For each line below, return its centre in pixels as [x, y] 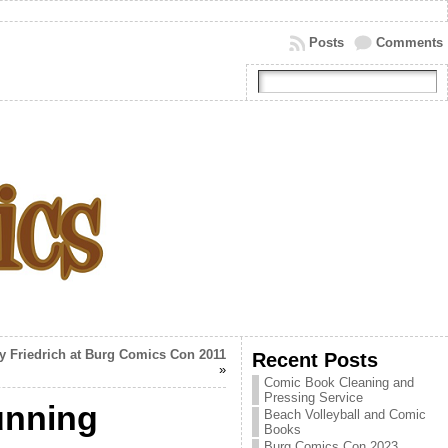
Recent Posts [314, 359]
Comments [409, 42]
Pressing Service [313, 397]
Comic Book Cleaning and [338, 382]
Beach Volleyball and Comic [344, 414]
